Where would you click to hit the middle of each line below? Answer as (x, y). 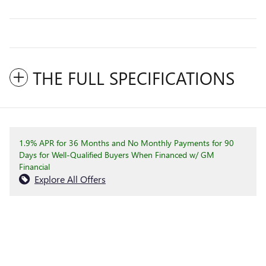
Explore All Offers (70, 179)
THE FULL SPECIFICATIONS (134, 78)
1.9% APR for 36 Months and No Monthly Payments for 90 (126, 143)
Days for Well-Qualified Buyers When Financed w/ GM (117, 155)
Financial (34, 167)
